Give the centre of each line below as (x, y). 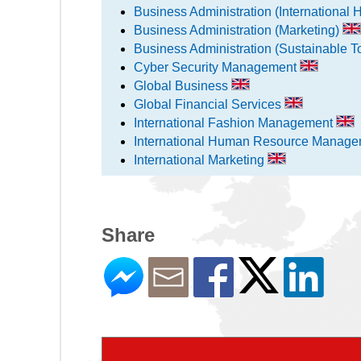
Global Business (183, 85)
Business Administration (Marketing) (238, 30)
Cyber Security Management (217, 67)
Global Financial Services (209, 104)
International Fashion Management (235, 122)
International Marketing (201, 160)
